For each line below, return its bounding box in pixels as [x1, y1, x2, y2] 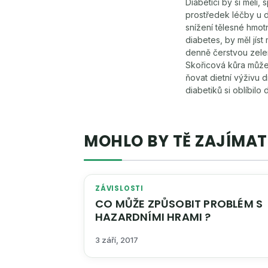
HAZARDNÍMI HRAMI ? [95, 209, 211, 224]
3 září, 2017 [95, 235, 138, 245]
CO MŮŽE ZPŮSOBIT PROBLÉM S [95, 196, 263, 211]
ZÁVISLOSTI [95, 184, 144, 193]
